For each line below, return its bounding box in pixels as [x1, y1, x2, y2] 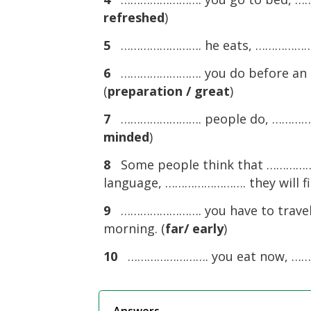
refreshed [103, 9, 165, 26]
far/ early [165, 220, 224, 237]
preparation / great [108, 83, 230, 99]
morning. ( [103, 220, 166, 237]
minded [103, 128, 150, 145]
